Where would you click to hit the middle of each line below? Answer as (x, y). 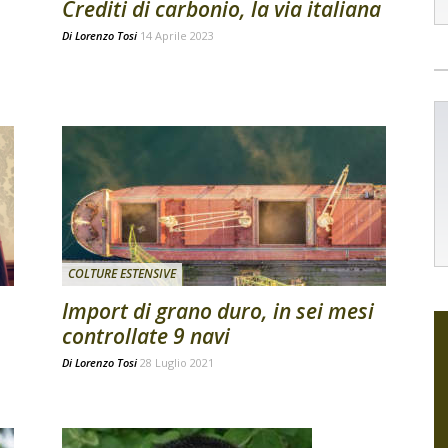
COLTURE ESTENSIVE (122, 273)
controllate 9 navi (146, 336)
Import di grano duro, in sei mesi (218, 311)
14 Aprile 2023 (177, 35)
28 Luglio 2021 (177, 362)
